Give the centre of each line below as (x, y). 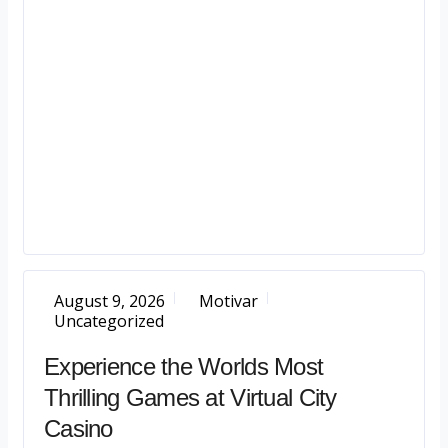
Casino (78, 428)
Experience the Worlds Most (184, 366)
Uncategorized (109, 321)
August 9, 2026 (109, 301)
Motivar (228, 301)
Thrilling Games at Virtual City (190, 397)
